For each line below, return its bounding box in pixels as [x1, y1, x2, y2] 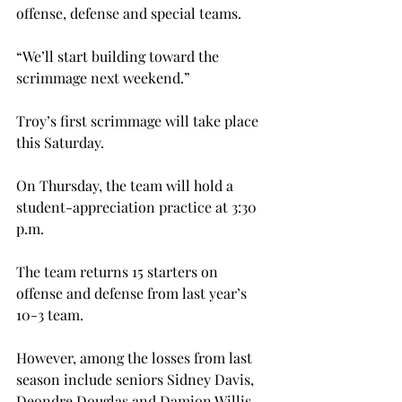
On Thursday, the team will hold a [16, 176, 237, 195]
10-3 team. [16, 305, 83, 324]
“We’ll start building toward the [16, 47, 223, 66]
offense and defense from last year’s [16, 284, 250, 302]
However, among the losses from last [16, 348, 256, 367]
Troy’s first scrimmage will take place [16, 111, 262, 130]
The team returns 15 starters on [16, 262, 222, 281]
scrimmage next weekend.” [16, 68, 190, 87]
